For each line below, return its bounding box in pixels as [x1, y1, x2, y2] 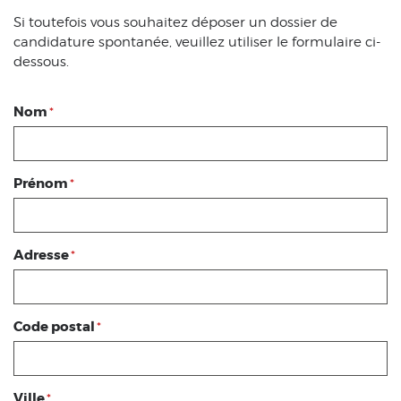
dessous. [13, 53, 69, 70]
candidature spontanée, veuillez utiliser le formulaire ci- [13, 33, 380, 50]
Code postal [13, 317, 95, 336]
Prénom [13, 174, 68, 192]
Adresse [13, 245, 69, 264]
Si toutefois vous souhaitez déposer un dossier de [13, 13, 337, 30]
